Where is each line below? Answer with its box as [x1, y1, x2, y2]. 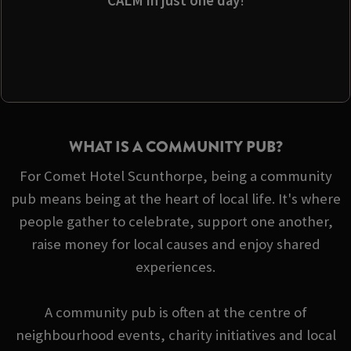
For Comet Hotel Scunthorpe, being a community [19, 166, 332, 185]
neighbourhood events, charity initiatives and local [15, 325, 336, 344]
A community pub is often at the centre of [44, 302, 307, 321]
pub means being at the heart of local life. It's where [10, 189, 341, 208]
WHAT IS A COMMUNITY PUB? [68, 136, 283, 159]
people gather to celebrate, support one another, [18, 212, 333, 230]
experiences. [136, 257, 215, 276]
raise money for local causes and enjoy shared [31, 234, 320, 253]
